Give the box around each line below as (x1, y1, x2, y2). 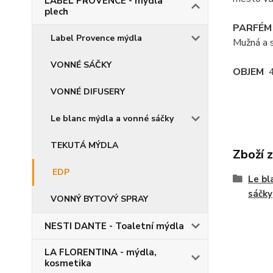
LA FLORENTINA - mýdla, (44, 246, 157, 258)
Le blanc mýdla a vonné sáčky (51, 113, 174, 124)
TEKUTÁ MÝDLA (51, 140, 118, 151)
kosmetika (44, 257, 91, 269)
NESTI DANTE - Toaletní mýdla (44, 220, 184, 232)
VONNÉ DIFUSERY (51, 86, 125, 97)
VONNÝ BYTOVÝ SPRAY (51, 193, 148, 205)
